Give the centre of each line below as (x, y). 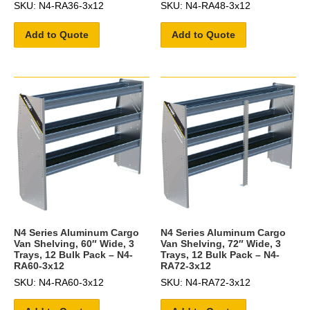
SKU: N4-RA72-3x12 (206, 283)
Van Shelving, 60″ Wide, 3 (74, 244)
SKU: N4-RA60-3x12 (59, 283)
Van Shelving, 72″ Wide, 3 (221, 244)
